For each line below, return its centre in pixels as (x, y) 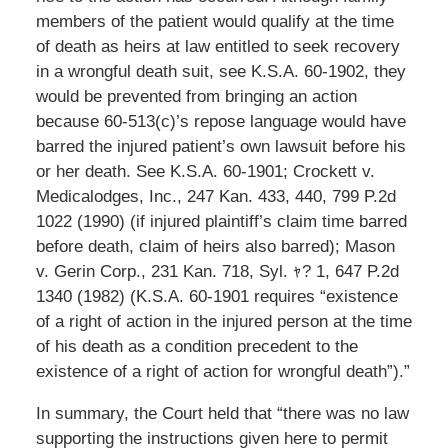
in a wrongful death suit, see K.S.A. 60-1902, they (220, 71)
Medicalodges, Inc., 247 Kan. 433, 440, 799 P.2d (215, 196)
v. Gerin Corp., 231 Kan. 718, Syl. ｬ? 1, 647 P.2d (217, 271)
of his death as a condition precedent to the (196, 346)
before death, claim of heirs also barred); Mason (215, 246)
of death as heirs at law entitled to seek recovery (217, 46)
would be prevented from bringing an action (196, 96)
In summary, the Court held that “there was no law (222, 413)
